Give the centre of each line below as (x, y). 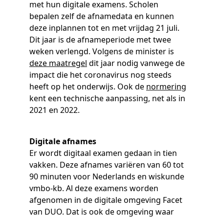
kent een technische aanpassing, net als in (107, 98)
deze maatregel (58, 63)
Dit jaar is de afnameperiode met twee (100, 39)
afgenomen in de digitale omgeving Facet (106, 200)
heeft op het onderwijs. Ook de (88, 86)
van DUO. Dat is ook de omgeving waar (102, 211)
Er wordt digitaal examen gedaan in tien (103, 153)
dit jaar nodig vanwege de (136, 63)
